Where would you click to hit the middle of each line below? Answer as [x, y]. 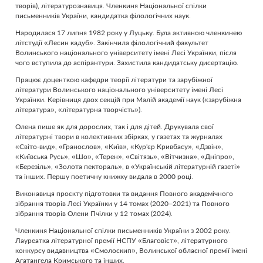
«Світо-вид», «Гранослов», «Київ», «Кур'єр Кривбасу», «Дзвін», [119, 146]
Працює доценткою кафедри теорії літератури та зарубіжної [114, 80]
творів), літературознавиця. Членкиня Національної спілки [111, 6]
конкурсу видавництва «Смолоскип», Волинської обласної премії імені [131, 250]
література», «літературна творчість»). [79, 109]
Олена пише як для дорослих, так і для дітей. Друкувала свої [114, 127]
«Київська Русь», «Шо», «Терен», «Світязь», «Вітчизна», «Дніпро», [125, 156]
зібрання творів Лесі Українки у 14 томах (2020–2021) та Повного [122, 203]
